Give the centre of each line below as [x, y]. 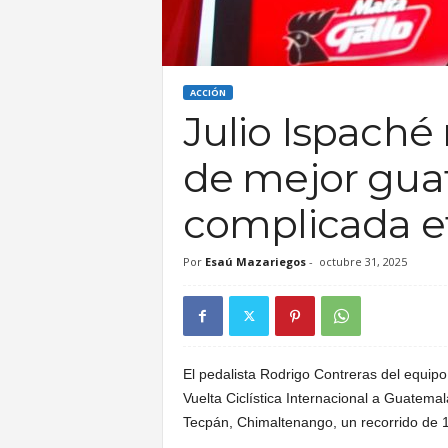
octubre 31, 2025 [362, 261]
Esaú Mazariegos [255, 261]
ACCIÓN [207, 92]
